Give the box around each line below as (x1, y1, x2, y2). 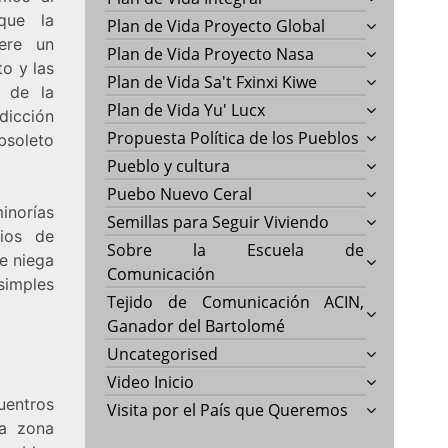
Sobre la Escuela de (107, 238, 365, 261)
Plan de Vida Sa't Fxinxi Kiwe (107, 70, 318, 93)
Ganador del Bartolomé (107, 314, 286, 337)
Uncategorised (107, 342, 219, 365)
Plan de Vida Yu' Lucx (107, 98, 266, 121)
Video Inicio (107, 370, 195, 393)
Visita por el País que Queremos (107, 398, 349, 421)
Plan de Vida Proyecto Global (107, 14, 326, 37)
